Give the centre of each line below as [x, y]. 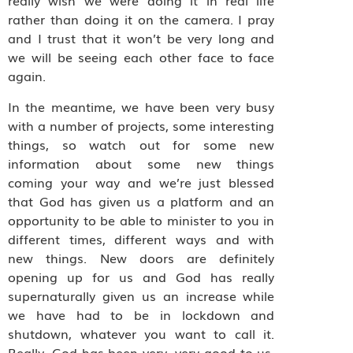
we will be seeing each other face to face [141, 57]
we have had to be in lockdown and [141, 314]
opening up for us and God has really [141, 276]
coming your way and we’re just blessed [141, 182]
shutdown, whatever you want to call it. [141, 333]
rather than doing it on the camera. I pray [141, 19]
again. [27, 76]
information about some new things [141, 163]
